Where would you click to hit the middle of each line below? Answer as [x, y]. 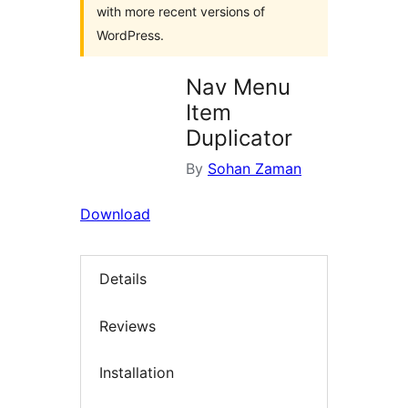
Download [115, 214]
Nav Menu [238, 87]
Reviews [127, 326]
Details [123, 279]
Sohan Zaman [255, 168]
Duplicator [239, 138]
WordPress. [130, 35]
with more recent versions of [181, 11]
